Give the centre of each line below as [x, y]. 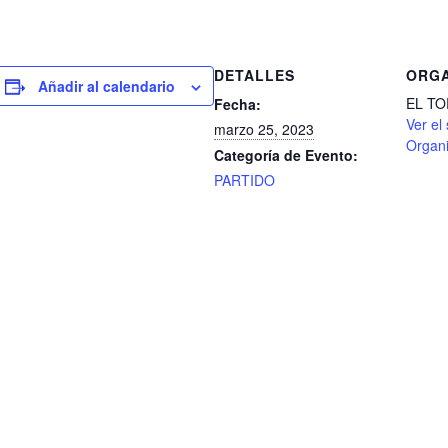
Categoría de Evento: [286, 155]
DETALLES [254, 75]
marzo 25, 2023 [264, 129]
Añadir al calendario [106, 86]
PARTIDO [244, 180]
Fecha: [237, 104]
